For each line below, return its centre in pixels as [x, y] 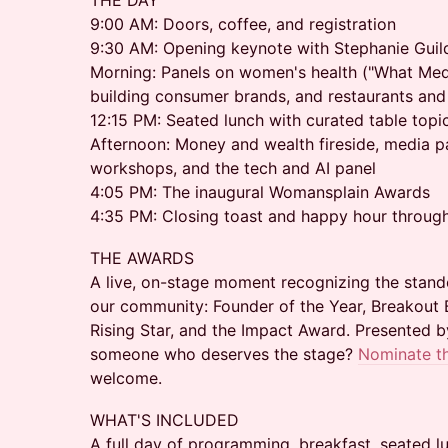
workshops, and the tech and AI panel [233, 168]
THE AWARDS [142, 258]
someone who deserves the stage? [224, 354]
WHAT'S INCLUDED [164, 420]
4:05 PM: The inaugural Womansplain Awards [260, 192]
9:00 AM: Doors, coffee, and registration [243, 24]
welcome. [126, 378]
